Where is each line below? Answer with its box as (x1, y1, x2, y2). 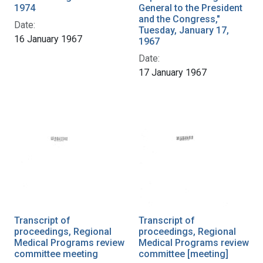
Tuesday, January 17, (139, 24, 229, 36)
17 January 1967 (139, 66, 207, 78)
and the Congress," (139, 13, 220, 25)
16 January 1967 (14, 33, 82, 45)
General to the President (139, 2, 242, 14)
